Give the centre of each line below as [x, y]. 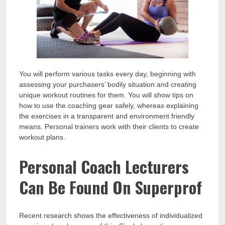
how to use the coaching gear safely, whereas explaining [109, 106]
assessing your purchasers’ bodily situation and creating [108, 85]
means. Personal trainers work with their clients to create [109, 127]
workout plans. [42, 137]
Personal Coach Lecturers [104, 166]
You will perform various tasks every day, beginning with [108, 74]
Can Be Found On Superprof [111, 187]
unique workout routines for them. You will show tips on [106, 95]
